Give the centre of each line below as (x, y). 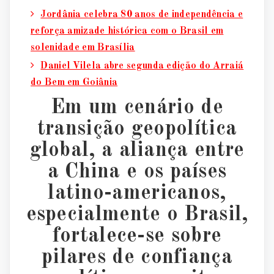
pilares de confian (126, 258)
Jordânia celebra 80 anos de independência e (142, 15)
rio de (195, 108)
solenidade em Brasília (83, 48)
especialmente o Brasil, (137, 215)
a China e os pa (120, 172)
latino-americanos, (137, 194)
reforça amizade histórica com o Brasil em (127, 31)
